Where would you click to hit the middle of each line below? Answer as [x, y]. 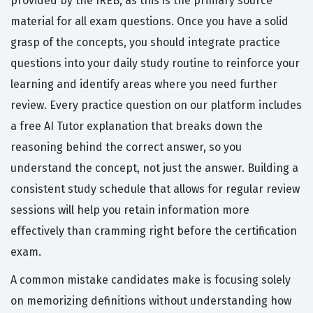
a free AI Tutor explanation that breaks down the [137, 126]
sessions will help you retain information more [130, 210]
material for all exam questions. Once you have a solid [150, 22]
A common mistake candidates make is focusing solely [151, 280]
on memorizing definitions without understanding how [151, 301]
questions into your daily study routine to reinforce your [155, 64]
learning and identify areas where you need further [144, 85]
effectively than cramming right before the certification [154, 231]
